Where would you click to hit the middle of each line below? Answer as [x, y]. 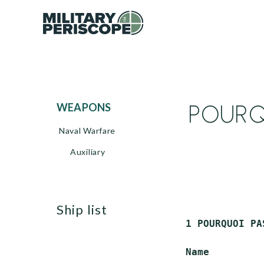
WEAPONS [90, 107]
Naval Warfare [88, 131]
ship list [86, 209]
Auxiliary [88, 152]
